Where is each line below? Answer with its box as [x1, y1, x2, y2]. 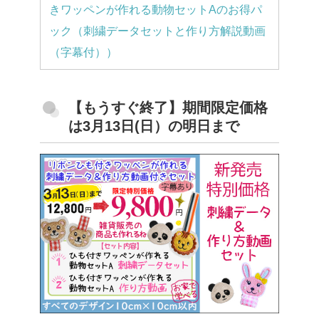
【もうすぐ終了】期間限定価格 [68, 100, 268, 116]
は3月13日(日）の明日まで [68, 118, 239, 135]
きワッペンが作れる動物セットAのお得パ [49, 4, 262, 16]
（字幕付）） [49, 46, 117, 59]
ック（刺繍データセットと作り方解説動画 [49, 25, 266, 38]
